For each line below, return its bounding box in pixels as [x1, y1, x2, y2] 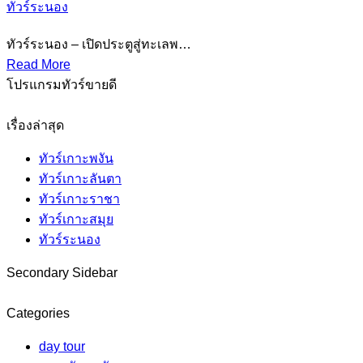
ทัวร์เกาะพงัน [39, 152, 113, 166]
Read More [6, 58, 70, 72]
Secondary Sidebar [6, 266, 117, 280]
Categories [6, 306, 70, 321]
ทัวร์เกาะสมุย [39, 212, 113, 227]
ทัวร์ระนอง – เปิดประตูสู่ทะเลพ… [6, 37, 191, 52]
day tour [39, 340, 85, 354]
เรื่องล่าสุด [6, 118, 64, 133]
